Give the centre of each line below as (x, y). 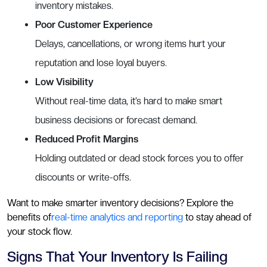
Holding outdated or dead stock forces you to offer (139, 158)
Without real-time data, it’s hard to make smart (129, 101)
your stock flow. (40, 231)
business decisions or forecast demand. (116, 120)
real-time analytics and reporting (117, 217)
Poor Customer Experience (94, 24)
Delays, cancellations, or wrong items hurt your (131, 44)
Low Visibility (64, 82)
